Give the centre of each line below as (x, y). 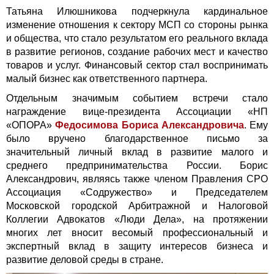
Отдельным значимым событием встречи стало (137, 98)
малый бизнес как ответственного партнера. (107, 79)
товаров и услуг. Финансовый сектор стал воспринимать (137, 65)
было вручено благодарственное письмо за (137, 139)
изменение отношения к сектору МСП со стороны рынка (137, 25)
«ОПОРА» (29, 125)
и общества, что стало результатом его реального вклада (137, 39)
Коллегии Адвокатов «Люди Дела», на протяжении (137, 220)
